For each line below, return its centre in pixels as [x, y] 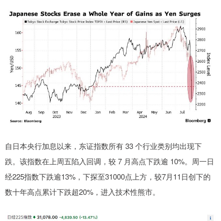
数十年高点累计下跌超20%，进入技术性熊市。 [82, 191]
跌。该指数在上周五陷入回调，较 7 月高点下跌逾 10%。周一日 [110, 161]
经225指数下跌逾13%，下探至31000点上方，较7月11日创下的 [108, 176]
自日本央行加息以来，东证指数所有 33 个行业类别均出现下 [103, 146]
